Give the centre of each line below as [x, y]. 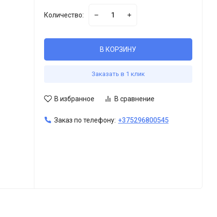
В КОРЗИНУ [118, 49]
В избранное [74, 99]
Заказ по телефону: [85, 120]
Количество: [64, 15]
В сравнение [134, 99]
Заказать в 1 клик [118, 74]
